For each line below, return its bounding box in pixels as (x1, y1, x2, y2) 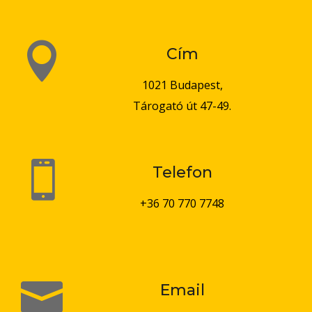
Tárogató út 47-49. (133, 97, 231, 114)
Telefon (152, 162, 212, 182)
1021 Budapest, (141, 77, 223, 93)
